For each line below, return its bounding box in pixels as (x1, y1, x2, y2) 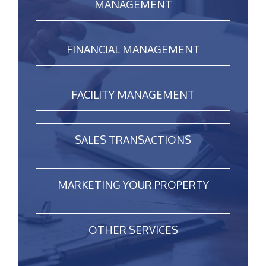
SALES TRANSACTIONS (75, 133, 191, 147)
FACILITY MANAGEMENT (71, 88, 195, 102)
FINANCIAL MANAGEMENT (66, 43, 200, 56)
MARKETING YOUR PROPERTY (57, 178, 209, 192)
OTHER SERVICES (88, 223, 178, 237)
